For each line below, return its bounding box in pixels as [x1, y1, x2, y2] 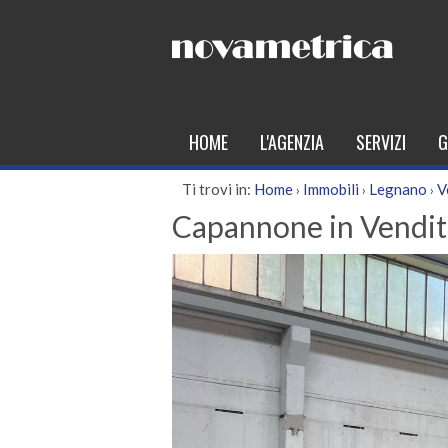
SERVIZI [356, 129, 406, 155]
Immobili [303, 180, 359, 198]
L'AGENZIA [260, 129, 324, 155]
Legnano [369, 180, 427, 198]
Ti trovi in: [182, 180, 251, 198]
